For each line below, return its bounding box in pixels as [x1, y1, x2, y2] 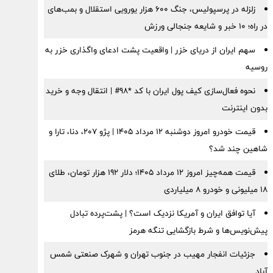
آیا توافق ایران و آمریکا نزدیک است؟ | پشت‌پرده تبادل [69, 206, 255, 221]
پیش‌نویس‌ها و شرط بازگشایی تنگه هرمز [129, 223, 268, 238]
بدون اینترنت [221, 101, 268, 115]
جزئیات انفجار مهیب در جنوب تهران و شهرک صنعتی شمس [49, 247, 255, 261]
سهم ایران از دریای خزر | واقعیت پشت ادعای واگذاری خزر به [44, 43, 255, 57]
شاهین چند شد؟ [208, 141, 268, 156]
